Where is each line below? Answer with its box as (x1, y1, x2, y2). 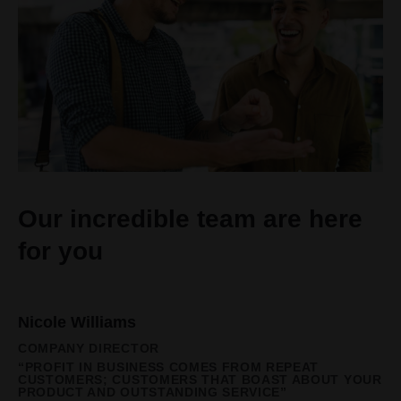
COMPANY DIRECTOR (18, 341, 159, 355)
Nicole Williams (18, 312, 136, 331)
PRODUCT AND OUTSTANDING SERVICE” (18, 385, 287, 399)
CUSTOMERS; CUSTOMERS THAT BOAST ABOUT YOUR (18, 372, 382, 387)
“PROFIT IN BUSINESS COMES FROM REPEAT (18, 360, 320, 374)
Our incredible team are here (18, 204, 363, 233)
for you (18, 236, 103, 265)
